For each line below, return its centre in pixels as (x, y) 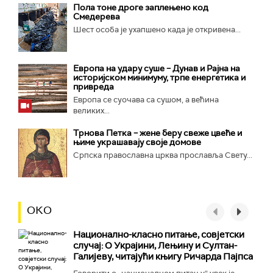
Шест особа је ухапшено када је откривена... (157, 29)
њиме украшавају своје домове (137, 142)
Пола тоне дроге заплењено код (141, 7)
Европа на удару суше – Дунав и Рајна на (157, 68)
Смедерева (97, 16)
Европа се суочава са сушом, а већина (146, 99)
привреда (94, 86)
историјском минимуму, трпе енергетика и (159, 77)
